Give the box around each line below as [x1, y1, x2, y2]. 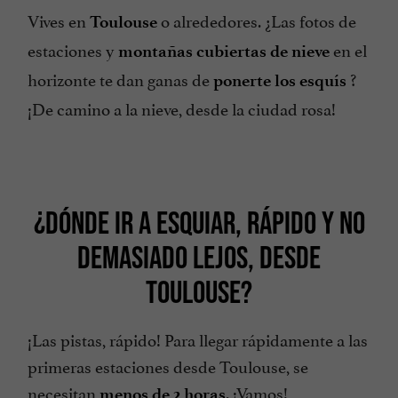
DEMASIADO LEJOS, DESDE [77, 239, 321, 275]
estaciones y [28, 36, 118, 62]
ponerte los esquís [213, 70, 346, 92]
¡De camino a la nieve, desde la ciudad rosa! [28, 95, 336, 121]
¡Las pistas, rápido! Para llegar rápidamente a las [28, 326, 368, 352]
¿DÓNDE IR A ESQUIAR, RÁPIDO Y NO [33, 204, 365, 241]
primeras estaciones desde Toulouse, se [28, 353, 308, 378]
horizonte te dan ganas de [28, 66, 213, 92]
